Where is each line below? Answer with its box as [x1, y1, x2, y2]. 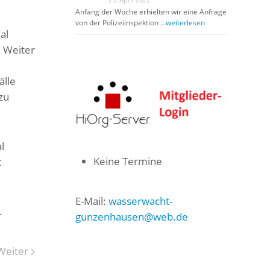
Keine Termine [93, 154, 162, 169]
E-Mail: [75, 194, 108, 209]
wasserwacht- [108, 194, 172, 209]
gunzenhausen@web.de [75, 210, 188, 224]
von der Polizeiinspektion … [75, 17, 166, 28]
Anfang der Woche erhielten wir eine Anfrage [75, 7, 227, 17]
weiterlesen [165, 17, 205, 28]
